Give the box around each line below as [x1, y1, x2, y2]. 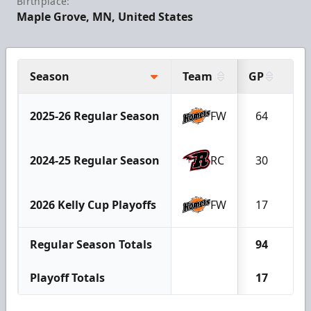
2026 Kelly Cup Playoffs [30, 196, 156, 212]
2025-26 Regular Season [30, 108, 160, 124]
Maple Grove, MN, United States [17, 8, 193, 24]
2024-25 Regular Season [30, 152, 160, 168]
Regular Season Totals [30, 236, 152, 252]
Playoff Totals [30, 269, 105, 285]
